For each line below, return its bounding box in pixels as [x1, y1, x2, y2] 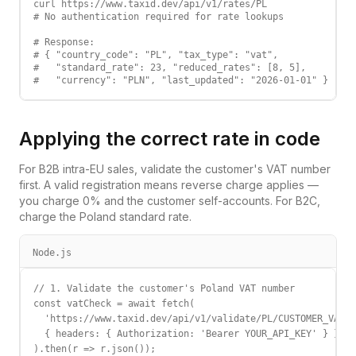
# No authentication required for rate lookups [33, 11, 284, 22]
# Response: [33, 37, 95, 48]
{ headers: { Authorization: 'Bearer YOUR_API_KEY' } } [33, 328, 339, 339]
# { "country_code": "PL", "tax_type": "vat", [33, 49, 278, 60]
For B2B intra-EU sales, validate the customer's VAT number [19, 162, 331, 176]
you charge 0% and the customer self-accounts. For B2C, [19, 194, 320, 207]
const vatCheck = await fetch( [33, 298, 195, 309]
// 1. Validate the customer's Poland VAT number [33, 283, 295, 294]
